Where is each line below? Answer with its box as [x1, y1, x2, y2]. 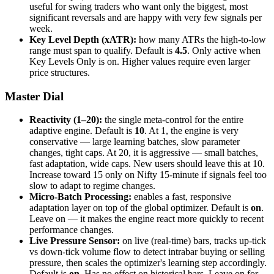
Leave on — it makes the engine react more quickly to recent [29, 213, 264, 224]
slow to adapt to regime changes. [29, 180, 155, 191]
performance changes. [29, 224, 114, 235]
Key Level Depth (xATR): [29, 34, 136, 45]
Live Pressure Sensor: [29, 235, 120, 246]
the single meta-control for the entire [102, 114, 243, 125]
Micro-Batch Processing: [29, 191, 131, 202]
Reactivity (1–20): [29, 114, 102, 125]
